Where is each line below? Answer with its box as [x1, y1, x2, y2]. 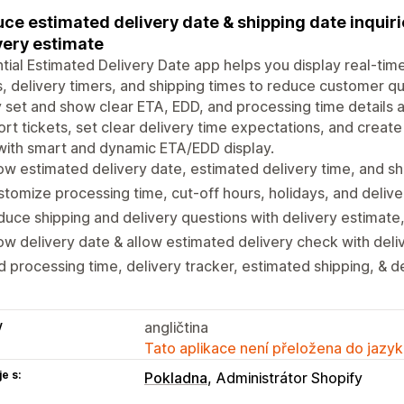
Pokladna [144, 368, 207, 387]
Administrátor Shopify [216, 368, 363, 387]
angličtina [144, 317, 208, 336]
